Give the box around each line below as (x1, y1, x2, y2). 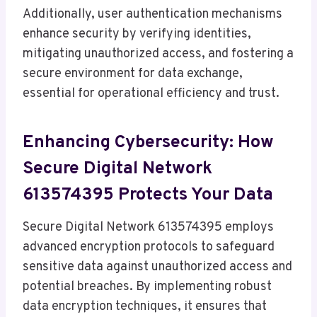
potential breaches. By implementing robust (23, 278, 272, 295)
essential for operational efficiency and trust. (23, 85, 279, 102)
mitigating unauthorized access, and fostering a (23, 45, 294, 62)
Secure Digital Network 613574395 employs (23, 219, 274, 236)
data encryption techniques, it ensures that (23, 298, 267, 315)
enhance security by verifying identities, (23, 25, 251, 42)
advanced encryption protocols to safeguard (23, 238, 275, 255)
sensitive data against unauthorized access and (23, 258, 292, 275)
